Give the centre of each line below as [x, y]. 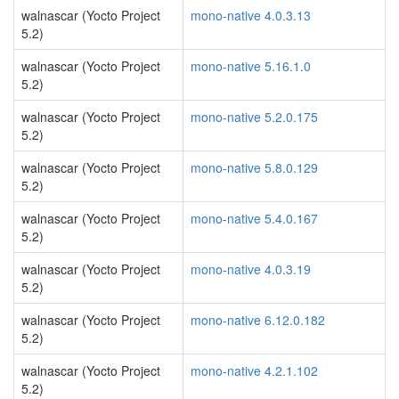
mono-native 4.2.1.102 [254, 370]
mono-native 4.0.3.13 [251, 15]
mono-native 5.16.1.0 [251, 66]
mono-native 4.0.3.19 [251, 269]
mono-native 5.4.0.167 [254, 218]
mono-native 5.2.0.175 [254, 117]
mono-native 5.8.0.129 [254, 167]
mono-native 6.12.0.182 [258, 320]
